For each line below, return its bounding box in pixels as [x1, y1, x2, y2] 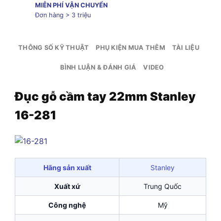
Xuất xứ [54, 182, 80, 190]
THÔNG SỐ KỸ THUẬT [18, 43, 89, 51]
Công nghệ [48, 200, 86, 209]
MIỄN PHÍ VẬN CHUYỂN [35, 1, 108, 9]
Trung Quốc [144, 182, 182, 190]
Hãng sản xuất [43, 163, 91, 172]
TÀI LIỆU [172, 43, 199, 51]
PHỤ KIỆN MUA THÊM [96, 43, 165, 51]
